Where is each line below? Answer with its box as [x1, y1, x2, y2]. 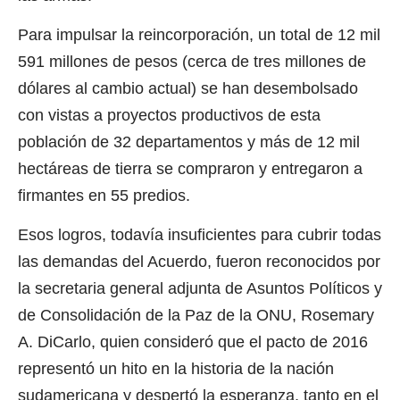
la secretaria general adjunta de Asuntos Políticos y [18, 279, 382, 298]
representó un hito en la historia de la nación [18, 360, 334, 379]
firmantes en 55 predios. [18, 186, 190, 204]
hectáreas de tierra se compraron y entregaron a [18, 159, 362, 178]
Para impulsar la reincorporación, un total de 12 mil [18, 25, 380, 44]
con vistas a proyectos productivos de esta [18, 105, 321, 124]
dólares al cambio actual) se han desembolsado [18, 79, 358, 97]
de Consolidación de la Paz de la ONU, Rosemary [18, 306, 374, 325]
